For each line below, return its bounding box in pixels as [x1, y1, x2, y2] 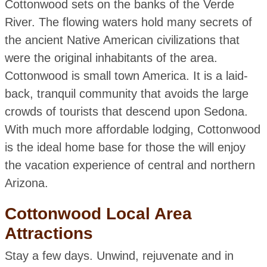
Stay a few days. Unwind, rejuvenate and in [4, 249, 234, 262]
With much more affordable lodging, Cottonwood [4, 123, 260, 136]
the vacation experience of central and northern [4, 159, 255, 172]
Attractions [4, 224, 93, 243]
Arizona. [4, 176, 48, 190]
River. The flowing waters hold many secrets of [4, 15, 252, 29]
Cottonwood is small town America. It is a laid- [4, 69, 248, 83]
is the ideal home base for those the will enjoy [4, 141, 246, 154]
